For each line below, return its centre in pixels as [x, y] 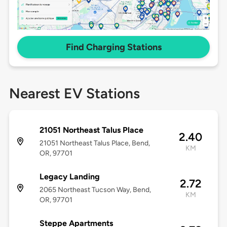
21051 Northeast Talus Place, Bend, [94, 143]
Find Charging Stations [113, 47]
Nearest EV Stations [74, 93]
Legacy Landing [69, 177]
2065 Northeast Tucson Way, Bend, [95, 190]
